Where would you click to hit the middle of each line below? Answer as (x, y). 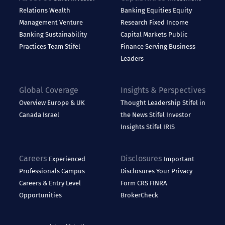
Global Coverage (49, 90)
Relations (34, 11)
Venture (71, 23)
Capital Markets (144, 35)
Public (178, 35)
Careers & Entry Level (50, 183)
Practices (34, 47)
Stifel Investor (170, 115)
